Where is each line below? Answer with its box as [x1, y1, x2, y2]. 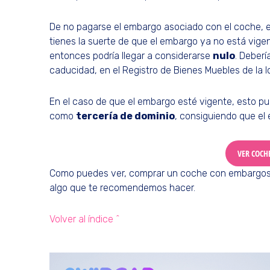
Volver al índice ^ [49, 213, 120, 225]
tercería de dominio [76, 110, 175, 122]
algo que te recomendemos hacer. [49, 182, 198, 193]
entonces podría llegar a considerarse [49, 50, 213, 61]
